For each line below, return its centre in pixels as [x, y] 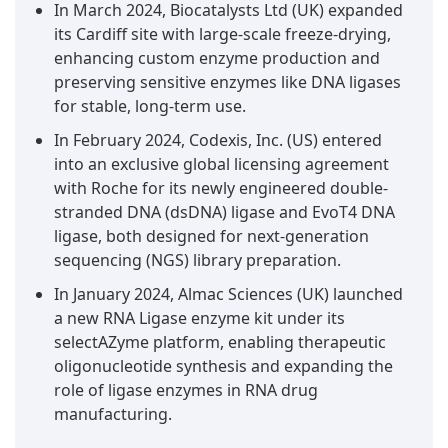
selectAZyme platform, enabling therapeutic [220, 342]
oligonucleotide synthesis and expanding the [223, 366]
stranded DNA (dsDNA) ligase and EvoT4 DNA [224, 212]
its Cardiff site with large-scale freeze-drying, [222, 34]
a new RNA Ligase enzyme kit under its [199, 318]
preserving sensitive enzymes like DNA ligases [227, 82]
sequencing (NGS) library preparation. [197, 260]
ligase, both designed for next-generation [211, 236]
